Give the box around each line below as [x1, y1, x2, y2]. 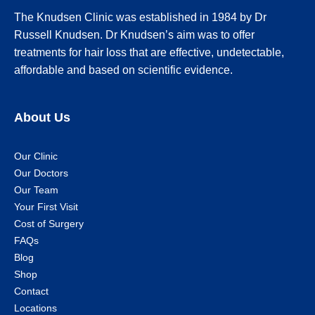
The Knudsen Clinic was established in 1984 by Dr [14, 11, 266, 23]
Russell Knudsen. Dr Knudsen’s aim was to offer [14, 28, 255, 41]
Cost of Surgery [14, 217, 84, 229]
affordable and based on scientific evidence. [14, 63, 233, 76]
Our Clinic [14, 150, 58, 162]
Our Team [14, 184, 58, 195]
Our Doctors [14, 167, 68, 179]
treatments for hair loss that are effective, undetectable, [14, 46, 284, 58]
